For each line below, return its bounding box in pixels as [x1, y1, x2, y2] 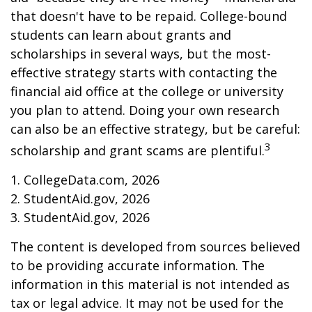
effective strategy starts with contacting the [10, 64, 277, 81]
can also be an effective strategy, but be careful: [10, 120, 300, 138]
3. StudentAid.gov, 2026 [10, 209, 150, 226]
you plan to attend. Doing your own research [10, 102, 279, 119]
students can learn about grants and [10, 26, 231, 44]
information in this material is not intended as [10, 276, 290, 293]
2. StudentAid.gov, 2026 [10, 190, 150, 208]
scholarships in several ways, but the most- [10, 45, 271, 63]
